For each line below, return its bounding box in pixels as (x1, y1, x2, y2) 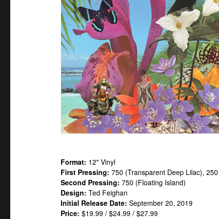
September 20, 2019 (127, 197, 193, 208)
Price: (61, 208, 80, 218)
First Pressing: (61, 167, 109, 177)
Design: (61, 187, 87, 197)
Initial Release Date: (61, 197, 127, 208)
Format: (61, 156, 87, 167)
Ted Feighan (87, 187, 128, 197)
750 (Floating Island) (120, 177, 186, 187)
